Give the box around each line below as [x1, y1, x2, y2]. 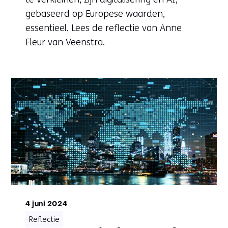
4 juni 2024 [25, 201, 68, 208]
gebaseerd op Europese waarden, [25, 8, 165, 19]
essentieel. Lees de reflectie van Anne [25, 22, 182, 34]
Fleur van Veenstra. [25, 36, 105, 48]
